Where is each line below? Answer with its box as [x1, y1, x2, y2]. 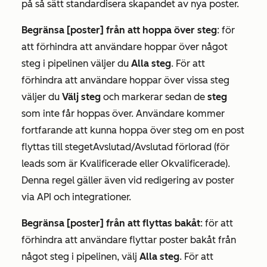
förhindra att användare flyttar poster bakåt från [21, 234, 236, 246]
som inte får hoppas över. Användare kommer [21, 107, 225, 119]
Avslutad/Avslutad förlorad [93, 141, 212, 153]
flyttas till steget [21, 141, 93, 153]
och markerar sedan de [101, 91, 207, 103]
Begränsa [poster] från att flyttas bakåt [21, 217, 200, 229]
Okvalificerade [161, 157, 225, 169]
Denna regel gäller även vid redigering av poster [21, 174, 234, 186]
